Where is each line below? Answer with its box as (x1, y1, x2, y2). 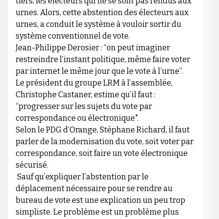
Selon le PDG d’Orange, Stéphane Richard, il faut (15, 125, 190, 135)
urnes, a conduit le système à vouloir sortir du (15, 20, 181, 29)
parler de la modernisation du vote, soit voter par (15, 137, 194, 147)
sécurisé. (15, 160, 48, 170)
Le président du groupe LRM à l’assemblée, (15, 78, 173, 88)
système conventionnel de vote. (15, 31, 130, 41)
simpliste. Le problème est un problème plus (15, 207, 179, 217)
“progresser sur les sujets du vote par (15, 102, 152, 111)
